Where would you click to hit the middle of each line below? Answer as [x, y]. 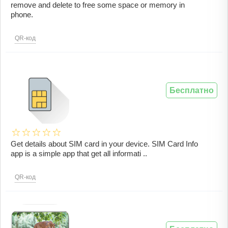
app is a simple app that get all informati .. [79, 154]
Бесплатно [192, 91]
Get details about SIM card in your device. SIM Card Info [104, 144]
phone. [22, 15]
